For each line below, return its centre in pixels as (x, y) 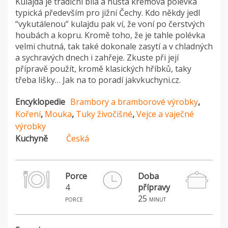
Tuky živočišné (104, 114)
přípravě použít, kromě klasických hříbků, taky (103, 69)
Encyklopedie (40, 102)
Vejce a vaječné (165, 114)
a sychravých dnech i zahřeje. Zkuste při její (97, 58)
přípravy (154, 188)
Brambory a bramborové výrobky (134, 102)
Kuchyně (32, 139)
